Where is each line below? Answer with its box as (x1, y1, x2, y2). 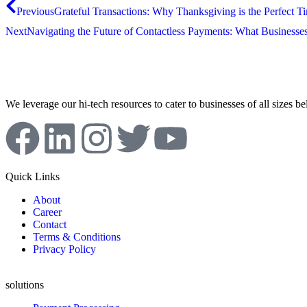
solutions (5, 278, 44, 291)
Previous (16, 5, 54, 17)
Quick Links (5, 170, 60, 182)
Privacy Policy (33, 243, 96, 255)
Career (33, 206, 62, 218)
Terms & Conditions (33, 230, 121, 243)
